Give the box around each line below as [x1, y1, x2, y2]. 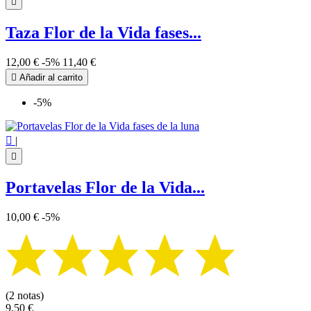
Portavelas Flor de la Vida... [6, 178, 205, 197]
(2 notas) [6, 289, 44, 301]
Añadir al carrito [17, 72, 83, 83]
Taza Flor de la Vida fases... [6, 24, 201, 42]
